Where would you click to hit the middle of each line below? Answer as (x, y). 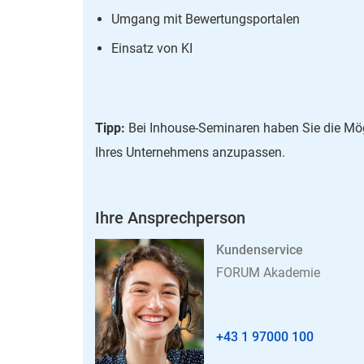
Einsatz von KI (152, 48)
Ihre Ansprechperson (170, 217)
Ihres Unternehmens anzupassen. (190, 152)
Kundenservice (260, 249)
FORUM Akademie (268, 272)
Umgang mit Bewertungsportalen (206, 19)
